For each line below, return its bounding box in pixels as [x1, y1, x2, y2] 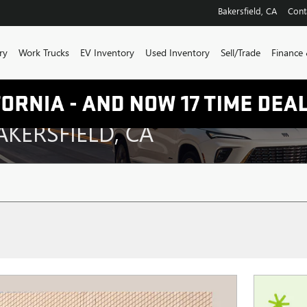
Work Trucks [19, 46, 69, 59]
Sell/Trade [221, 46, 260, 59]
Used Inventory [145, 46, 210, 59]
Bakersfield [218, 5, 261, 16]
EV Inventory [80, 46, 134, 59]
